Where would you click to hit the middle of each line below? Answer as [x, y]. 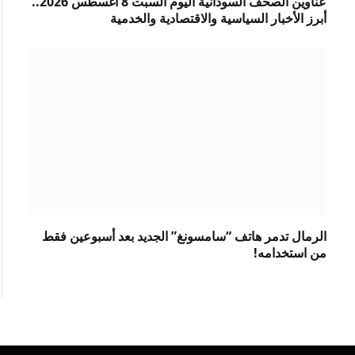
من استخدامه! [290, 252]
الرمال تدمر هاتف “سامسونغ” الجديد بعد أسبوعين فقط [184, 236]
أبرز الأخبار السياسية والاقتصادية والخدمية [218, 19]
